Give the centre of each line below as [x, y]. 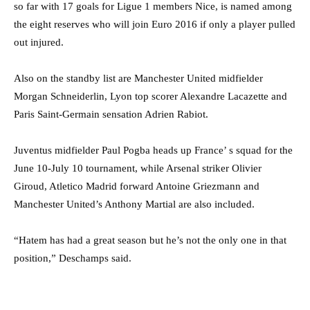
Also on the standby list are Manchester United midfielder [138, 78]
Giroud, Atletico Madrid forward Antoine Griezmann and [137, 186]
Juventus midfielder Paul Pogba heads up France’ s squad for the [153, 150]
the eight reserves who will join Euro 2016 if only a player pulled [155, 24]
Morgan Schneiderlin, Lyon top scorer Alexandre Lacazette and [151, 96]
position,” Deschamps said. [73, 258]
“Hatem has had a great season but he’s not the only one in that [150, 240]
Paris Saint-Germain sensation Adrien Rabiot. [111, 114]
